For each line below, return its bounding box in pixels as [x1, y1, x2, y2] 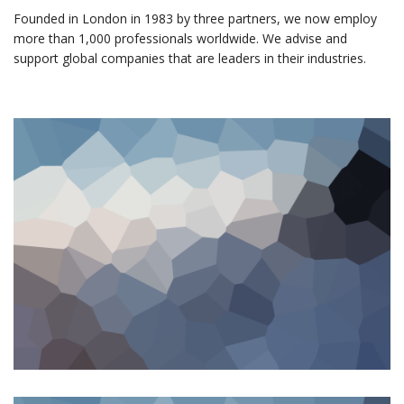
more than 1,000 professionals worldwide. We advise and [14, 30, 347, 48]
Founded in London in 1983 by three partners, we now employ [14, 10, 377, 28]
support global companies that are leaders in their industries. [14, 50, 366, 68]
